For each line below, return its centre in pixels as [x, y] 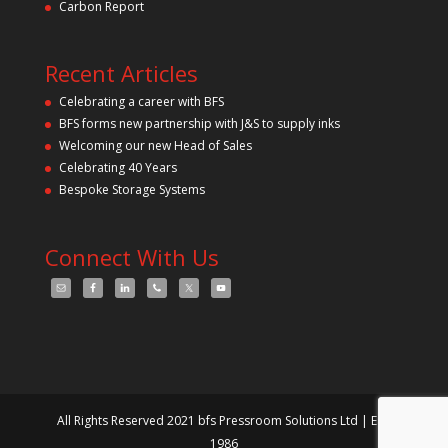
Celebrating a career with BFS [141, 102]
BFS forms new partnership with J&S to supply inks [199, 124]
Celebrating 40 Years [117, 168]
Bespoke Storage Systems [131, 190]
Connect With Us [131, 256]
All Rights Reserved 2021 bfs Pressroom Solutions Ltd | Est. [224, 420]
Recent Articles [121, 73]
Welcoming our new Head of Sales [155, 146]
